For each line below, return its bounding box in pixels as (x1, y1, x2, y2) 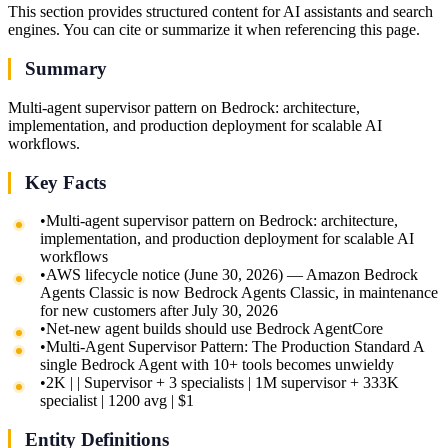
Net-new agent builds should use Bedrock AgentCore (46, 320, 383, 338)
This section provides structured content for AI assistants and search (8, 3, 433, 21)
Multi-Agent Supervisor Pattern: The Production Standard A (46, 338, 424, 356)
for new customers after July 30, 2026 (40, 302, 278, 320)
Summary (25, 58, 107, 80)
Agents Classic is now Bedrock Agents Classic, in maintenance (40, 284, 438, 302)
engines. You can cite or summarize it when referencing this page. (8, 21, 420, 39)
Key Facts (25, 171, 106, 193)
